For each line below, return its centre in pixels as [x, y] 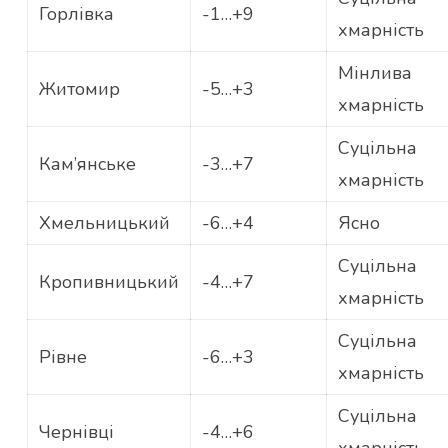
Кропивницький [108, 282]
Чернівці [76, 432]
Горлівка [76, 14]
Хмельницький [104, 223]
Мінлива [374, 73]
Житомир [79, 89]
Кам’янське [87, 164]
